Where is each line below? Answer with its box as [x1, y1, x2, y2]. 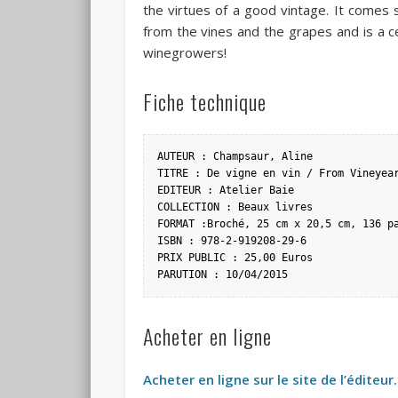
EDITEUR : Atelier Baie [156, 184, 294, 197]
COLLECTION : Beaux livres [156, 201, 313, 214]
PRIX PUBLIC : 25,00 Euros [156, 251, 313, 265]
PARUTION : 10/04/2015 [156, 268, 288, 282]
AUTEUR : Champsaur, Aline [156, 150, 313, 163]
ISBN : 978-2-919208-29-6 [156, 235, 306, 248]
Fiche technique [142, 85, 267, 118]
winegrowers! [142, 44, 227, 62]
